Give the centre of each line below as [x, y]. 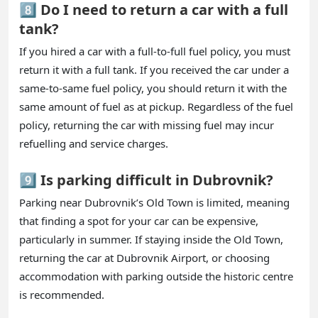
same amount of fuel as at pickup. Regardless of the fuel [156, 106]
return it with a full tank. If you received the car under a [154, 69]
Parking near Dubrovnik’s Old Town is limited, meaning [154, 202]
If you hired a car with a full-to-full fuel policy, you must [155, 51]
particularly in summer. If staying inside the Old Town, [151, 239]
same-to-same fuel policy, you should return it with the [153, 88]
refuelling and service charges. [94, 143]
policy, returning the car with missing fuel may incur [147, 125]
